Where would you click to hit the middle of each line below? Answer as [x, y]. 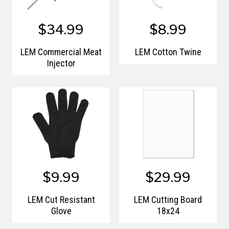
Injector [61, 63]
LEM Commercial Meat [61, 52]
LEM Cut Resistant [61, 199]
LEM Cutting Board [168, 199]
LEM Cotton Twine [168, 52]
